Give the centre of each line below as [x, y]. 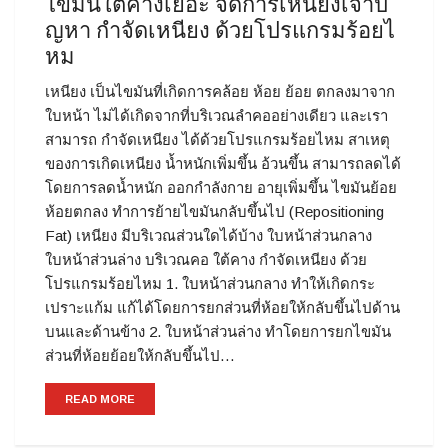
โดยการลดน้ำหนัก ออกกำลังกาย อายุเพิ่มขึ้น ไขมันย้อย [221, 188]
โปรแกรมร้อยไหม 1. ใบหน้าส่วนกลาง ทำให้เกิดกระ [210, 284]
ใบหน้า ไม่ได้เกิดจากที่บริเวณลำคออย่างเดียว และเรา [216, 116]
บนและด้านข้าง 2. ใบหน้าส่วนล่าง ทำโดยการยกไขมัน [218, 332]
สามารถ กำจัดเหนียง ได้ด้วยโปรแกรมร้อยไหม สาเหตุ [217, 140]
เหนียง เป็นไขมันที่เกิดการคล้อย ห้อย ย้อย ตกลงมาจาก [220, 92]
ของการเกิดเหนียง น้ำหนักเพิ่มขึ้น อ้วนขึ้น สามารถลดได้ [223, 164]
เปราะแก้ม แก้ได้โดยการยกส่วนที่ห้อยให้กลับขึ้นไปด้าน [222, 308]
